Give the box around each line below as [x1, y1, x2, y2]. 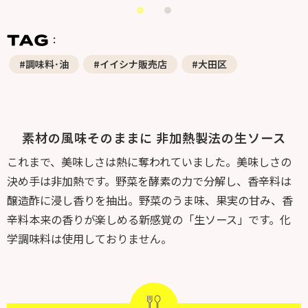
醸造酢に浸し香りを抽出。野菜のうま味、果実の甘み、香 [7, 191, 293, 208]
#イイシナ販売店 [93, 56, 167, 71]
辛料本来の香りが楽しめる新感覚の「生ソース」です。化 [7, 210, 291, 228]
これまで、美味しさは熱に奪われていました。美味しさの [7, 153, 291, 170]
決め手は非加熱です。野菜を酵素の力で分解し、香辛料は [7, 172, 291, 189]
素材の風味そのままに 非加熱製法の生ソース [22, 128, 286, 146]
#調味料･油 [19, 56, 69, 71]
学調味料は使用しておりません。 [7, 230, 172, 247]
